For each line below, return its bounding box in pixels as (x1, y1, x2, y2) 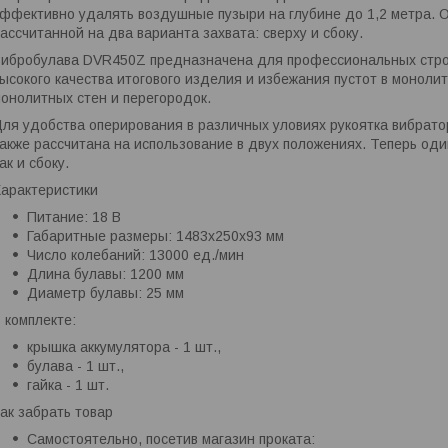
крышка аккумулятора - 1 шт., (27, 339, 221, 356)
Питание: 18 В (27, 209, 121, 226)
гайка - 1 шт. (27, 377, 109, 394)
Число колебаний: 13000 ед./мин (27, 247, 244, 264)
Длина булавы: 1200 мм (27, 266, 184, 283)
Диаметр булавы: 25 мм (27, 285, 184, 302)
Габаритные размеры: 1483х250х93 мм (27, 228, 284, 245)
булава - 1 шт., (27, 358, 124, 375)
